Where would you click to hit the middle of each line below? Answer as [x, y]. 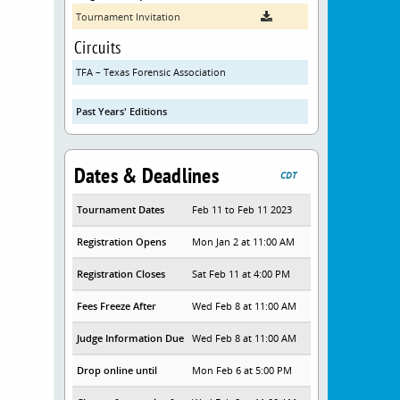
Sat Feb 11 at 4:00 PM [242, 274]
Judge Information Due [130, 338]
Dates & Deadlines [146, 176]
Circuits [97, 47]
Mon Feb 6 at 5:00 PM [242, 371]
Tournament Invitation [128, 17]
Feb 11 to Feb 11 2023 [242, 210]
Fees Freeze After [116, 306]
